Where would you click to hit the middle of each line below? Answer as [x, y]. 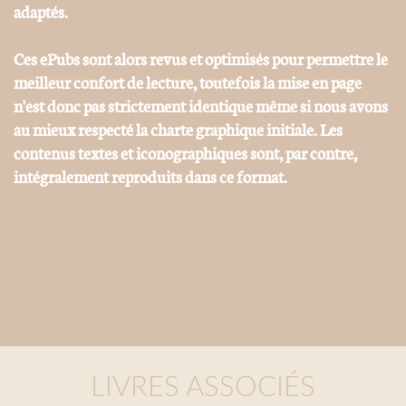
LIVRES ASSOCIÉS [203, 387]
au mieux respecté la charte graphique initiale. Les [178, 128]
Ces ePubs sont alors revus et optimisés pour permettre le [201, 58]
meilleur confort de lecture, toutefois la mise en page [188, 81]
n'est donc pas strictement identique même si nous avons [201, 105]
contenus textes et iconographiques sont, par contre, [185, 152]
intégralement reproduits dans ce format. [150, 175]
